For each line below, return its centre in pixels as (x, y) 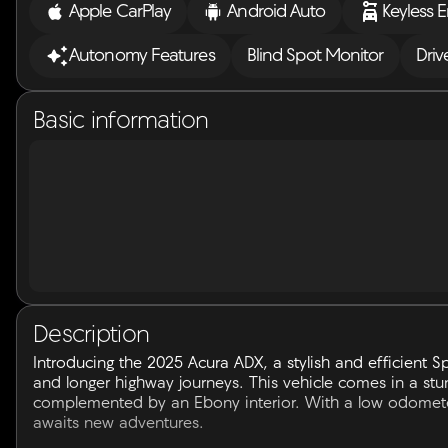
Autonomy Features (142, 56)
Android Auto (276, 12)
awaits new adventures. (118, 424)
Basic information (121, 122)
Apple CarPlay (120, 12)
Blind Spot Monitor (315, 56)
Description (91, 336)
